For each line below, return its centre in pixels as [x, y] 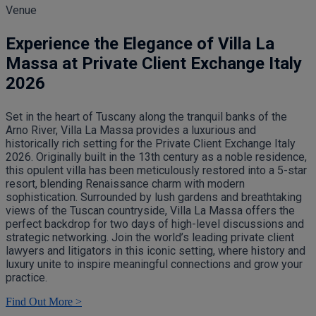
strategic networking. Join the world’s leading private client [150, 237]
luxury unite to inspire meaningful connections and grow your [154, 264]
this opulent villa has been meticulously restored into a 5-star [156, 170]
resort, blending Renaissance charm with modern [125, 184]
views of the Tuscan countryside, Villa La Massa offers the [150, 211]
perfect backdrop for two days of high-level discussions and [155, 224]
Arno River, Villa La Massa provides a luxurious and [131, 130]
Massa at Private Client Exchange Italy [154, 63]
